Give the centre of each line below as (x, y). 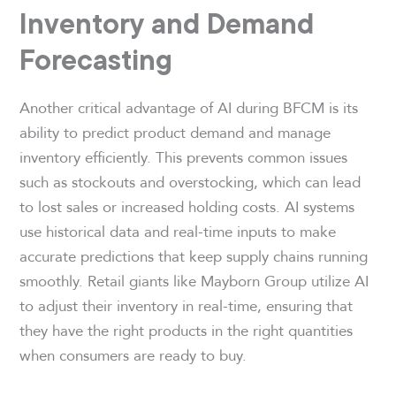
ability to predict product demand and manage (175, 132)
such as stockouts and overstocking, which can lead (190, 181)
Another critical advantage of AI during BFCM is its (189, 107)
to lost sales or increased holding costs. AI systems (187, 206)
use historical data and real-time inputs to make (178, 231)
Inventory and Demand (167, 23)
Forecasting (96, 59)
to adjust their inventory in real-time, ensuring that (187, 305)
